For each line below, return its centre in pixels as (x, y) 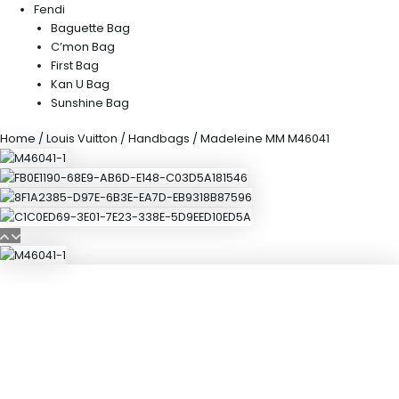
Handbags (159, 138)
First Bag (75, 65)
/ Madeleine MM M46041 (260, 138)
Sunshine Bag (90, 102)
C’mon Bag (83, 46)
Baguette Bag (91, 28)
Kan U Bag (81, 84)
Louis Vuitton (82, 138)
